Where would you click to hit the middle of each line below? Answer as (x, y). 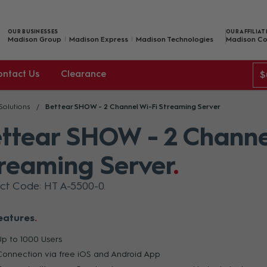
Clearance (83, 74)
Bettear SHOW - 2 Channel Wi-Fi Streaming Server (133, 107)
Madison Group (35, 39)
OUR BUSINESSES (33, 31)
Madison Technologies (175, 39)
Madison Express (99, 39)
